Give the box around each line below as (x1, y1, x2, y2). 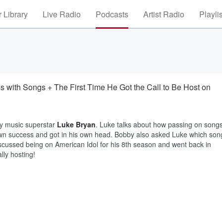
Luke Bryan (57, 119, 96, 129)
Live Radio (43, 8, 81, 20)
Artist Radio (143, 8, 184, 20)
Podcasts (96, 8, 128, 20)
